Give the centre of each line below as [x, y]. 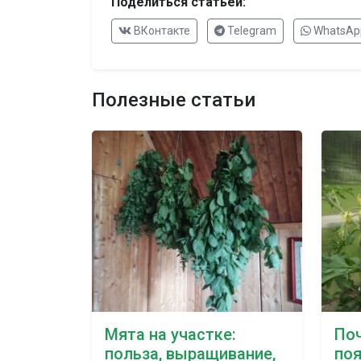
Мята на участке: [170, 335]
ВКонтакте [160, 31]
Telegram [251, 31]
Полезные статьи [174, 100]
